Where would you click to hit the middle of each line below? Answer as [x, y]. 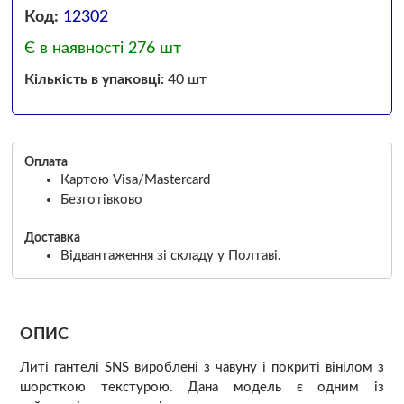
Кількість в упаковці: [94, 80]
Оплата [46, 162]
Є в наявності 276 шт [102, 49]
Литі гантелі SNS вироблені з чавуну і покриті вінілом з [202, 368]
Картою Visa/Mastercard [135, 179]
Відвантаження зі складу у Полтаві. [170, 255]
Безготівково [101, 199]
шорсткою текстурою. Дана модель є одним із [202, 388]
